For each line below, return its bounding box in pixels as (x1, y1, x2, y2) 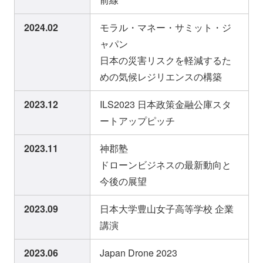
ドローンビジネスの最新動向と (100, 158, 231, 172)
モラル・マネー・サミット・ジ (100, 21, 231, 35)
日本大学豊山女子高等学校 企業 (100, 202, 234, 216)
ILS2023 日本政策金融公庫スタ (100, 97, 231, 112)
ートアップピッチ (100, 114, 175, 128)
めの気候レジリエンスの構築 (100, 70, 222, 84)
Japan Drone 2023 (100, 246, 177, 260)
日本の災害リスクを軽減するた (100, 53, 231, 68)
